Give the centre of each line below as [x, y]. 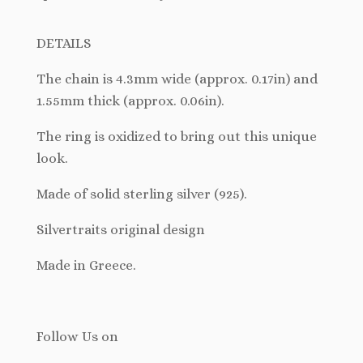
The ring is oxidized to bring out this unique [177, 137]
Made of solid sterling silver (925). [142, 194]
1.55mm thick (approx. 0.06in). [130, 101]
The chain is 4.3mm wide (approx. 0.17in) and [177, 79]
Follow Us [67, 337]
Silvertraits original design [121, 230]
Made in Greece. [86, 266]
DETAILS [64, 44]
